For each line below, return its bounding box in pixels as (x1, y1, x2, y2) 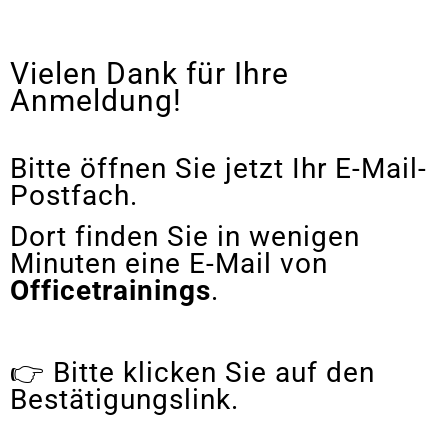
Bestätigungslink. (10, 383, 239, 416)
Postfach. (10, 179, 138, 212)
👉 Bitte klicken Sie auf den (10, 356, 375, 389)
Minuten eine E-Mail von (10, 247, 328, 280)
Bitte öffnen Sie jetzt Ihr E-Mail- (10, 152, 427, 185)
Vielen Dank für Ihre (10, 56, 289, 91)
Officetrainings (10, 274, 211, 307)
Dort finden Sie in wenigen (10, 220, 360, 253)
